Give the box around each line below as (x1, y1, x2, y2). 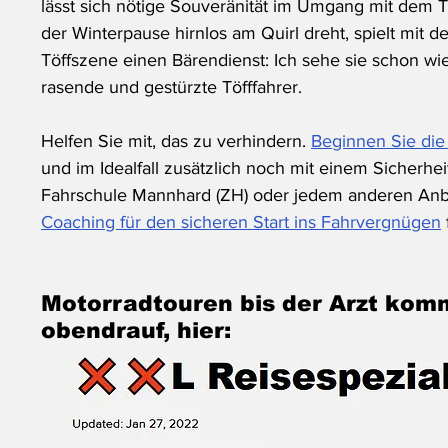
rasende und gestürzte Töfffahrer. (41, 77, 307, 98)
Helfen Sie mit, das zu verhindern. (41, 131, 311, 152)
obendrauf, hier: (41, 318, 231, 344)
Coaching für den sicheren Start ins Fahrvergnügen (41, 212, 441, 233)
